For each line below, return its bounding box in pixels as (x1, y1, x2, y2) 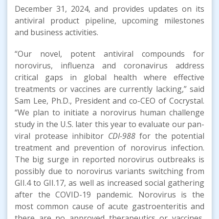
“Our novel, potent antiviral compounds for (15, 48, 204, 59)
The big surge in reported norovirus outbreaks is (15, 153, 204, 165)
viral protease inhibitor (15, 130, 108, 141)
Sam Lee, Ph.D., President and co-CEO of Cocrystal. (15, 95, 204, 106)
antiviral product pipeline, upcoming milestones (15, 15, 204, 26)
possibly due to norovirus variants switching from (15, 165, 204, 176)
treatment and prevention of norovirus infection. (15, 142, 204, 153)
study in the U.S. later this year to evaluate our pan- (15, 118, 204, 130)
